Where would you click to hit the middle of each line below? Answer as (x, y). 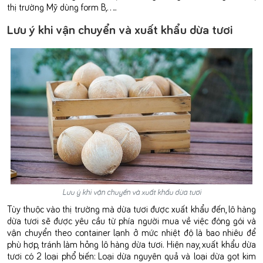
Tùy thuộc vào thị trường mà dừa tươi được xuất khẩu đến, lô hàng (131, 208)
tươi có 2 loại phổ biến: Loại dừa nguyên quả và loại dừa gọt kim (131, 255)
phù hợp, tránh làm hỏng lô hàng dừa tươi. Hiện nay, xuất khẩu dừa (131, 243)
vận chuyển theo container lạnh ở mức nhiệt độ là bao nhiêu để (131, 232)
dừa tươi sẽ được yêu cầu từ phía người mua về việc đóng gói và (131, 220)
